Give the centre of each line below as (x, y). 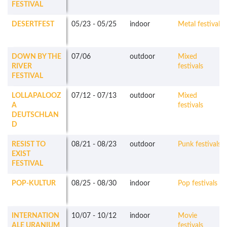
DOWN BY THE (36, 57)
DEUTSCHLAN (35, 115)
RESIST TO (29, 145)
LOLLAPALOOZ (36, 96)
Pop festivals (198, 184)
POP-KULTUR (34, 184)
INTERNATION (35, 216)
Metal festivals (200, 25)
